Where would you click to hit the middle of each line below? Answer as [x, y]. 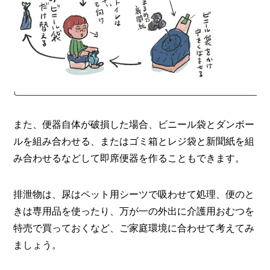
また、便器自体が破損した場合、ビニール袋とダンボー [134, 124]
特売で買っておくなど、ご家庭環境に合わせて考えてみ [134, 228]
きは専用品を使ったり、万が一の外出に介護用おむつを [134, 211]
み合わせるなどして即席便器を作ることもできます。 [129, 158]
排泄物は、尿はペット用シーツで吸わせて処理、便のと [134, 194]
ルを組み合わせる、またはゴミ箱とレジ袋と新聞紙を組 [134, 141]
